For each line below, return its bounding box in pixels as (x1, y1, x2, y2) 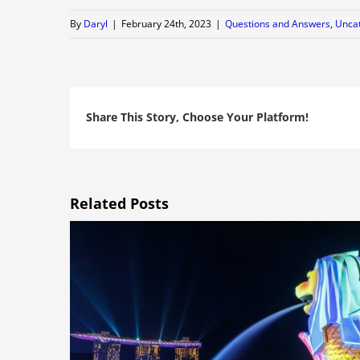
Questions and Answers (225, 16, 330, 31)
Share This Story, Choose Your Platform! (86, 109, 309, 125)
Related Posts (70, 193, 169, 213)
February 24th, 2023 (121, 16, 211, 31)
